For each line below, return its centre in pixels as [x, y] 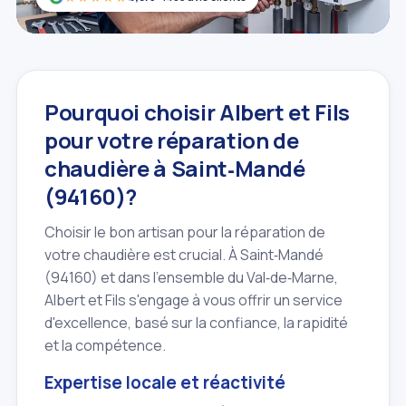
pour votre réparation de [172, 140]
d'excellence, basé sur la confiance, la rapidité [196, 322]
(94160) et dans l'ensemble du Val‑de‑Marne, [191, 277]
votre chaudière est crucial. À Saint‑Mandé [184, 254]
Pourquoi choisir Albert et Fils [197, 111]
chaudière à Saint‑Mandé [175, 168]
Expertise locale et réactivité [165, 382]
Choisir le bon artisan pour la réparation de [185, 232]
